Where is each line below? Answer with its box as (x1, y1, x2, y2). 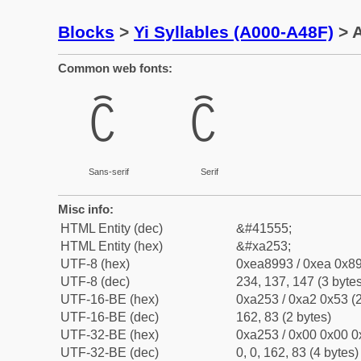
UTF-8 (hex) (60, 257, 130, 271)
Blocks (58, 23, 114, 41)
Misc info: (58, 202, 114, 216)
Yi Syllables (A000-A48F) (134, 23, 334, 41)
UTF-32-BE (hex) (60, 328, 159, 342)
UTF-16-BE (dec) (60, 310, 159, 324)
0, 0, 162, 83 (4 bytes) (236, 346, 359, 359)
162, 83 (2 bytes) (236, 310, 331, 324)
